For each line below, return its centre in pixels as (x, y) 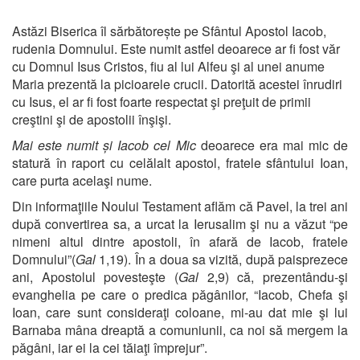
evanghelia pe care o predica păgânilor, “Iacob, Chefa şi (180, 294)
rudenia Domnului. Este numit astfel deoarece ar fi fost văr (176, 48)
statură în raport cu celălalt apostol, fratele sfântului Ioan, (180, 162)
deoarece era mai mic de (272, 145)
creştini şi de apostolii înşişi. (92, 119)
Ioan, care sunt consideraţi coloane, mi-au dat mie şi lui (180, 312)
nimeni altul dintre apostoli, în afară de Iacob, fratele (180, 241)
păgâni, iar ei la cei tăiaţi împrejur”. (110, 347)
